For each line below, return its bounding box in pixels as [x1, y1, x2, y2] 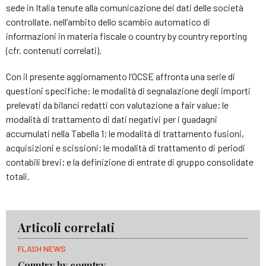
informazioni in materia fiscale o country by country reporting [6, 30, 247, 42]
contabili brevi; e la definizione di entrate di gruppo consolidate [6, 156, 254, 167]
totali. [6, 170, 30, 182]
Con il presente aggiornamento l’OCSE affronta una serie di [6, 70, 235, 82]
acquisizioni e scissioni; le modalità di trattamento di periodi [6, 141, 245, 153]
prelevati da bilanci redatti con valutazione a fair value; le [6, 99, 229, 110]
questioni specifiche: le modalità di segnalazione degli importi [6, 84, 251, 96]
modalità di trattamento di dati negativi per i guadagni [6, 113, 217, 125]
